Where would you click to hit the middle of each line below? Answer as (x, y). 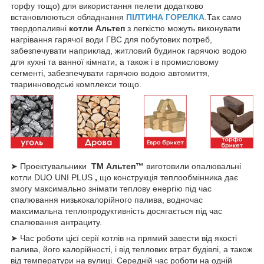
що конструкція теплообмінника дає (169, 177)
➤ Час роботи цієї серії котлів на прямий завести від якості (124, 238)
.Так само (223, 17)
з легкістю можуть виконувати (183, 28)
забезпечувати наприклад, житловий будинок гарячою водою (129, 50)
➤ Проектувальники (51, 166)
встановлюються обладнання (68, 17)
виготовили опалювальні (194, 166)
